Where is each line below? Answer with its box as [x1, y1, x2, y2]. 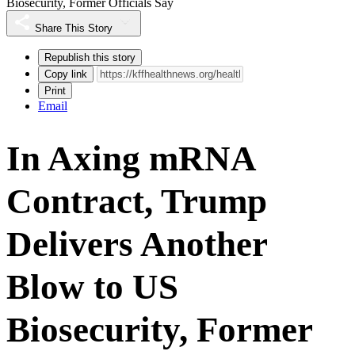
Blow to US [6, 266, 178, 307]
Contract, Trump [6, 181, 267, 221]
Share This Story [35, 21, 113, 34]
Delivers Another [6, 223, 267, 264]
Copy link [44, 67, 87, 80]
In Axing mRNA [6, 138, 255, 178]
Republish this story [44, 51, 136, 63]
